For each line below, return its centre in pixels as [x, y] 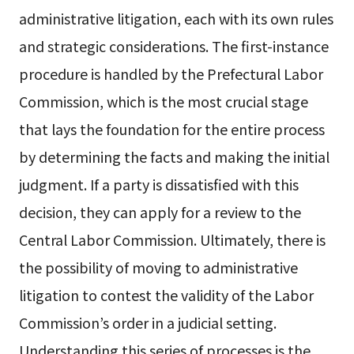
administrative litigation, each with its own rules [176, 19]
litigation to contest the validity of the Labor [166, 295]
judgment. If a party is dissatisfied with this [158, 185]
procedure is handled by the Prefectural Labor [171, 74]
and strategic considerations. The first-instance [173, 46]
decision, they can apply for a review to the [160, 212]
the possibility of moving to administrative [158, 267]
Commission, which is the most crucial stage [163, 102]
